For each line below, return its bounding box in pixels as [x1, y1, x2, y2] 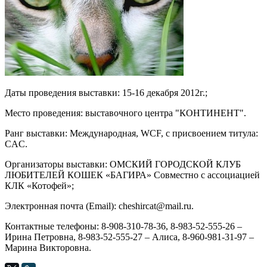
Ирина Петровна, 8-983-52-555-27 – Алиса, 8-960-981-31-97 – [5, 231, 254, 242]
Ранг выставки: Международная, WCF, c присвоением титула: [5, 128, 258, 138]
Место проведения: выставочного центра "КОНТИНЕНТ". [5, 107, 246, 118]
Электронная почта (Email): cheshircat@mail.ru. [5, 200, 194, 211]
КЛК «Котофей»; [5, 180, 74, 191]
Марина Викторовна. [5, 242, 91, 253]
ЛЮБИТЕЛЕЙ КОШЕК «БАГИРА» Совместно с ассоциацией [5, 169, 260, 180]
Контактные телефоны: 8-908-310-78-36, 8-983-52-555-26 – [5, 221, 242, 231]
